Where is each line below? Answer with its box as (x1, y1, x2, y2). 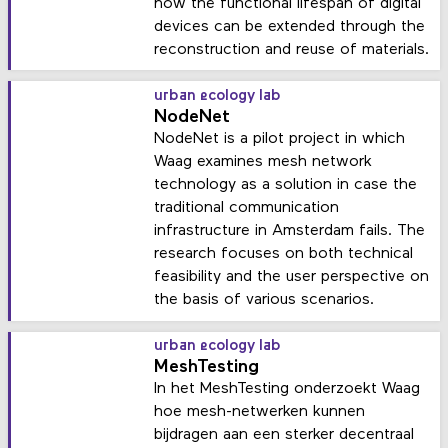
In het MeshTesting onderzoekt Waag (154, 381, 421, 398)
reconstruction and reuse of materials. (154, 41, 430, 58)
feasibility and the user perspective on (154, 269, 430, 286)
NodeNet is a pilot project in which (154, 131, 406, 148)
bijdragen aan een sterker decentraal (154, 427, 415, 444)
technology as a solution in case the (154, 177, 418, 194)
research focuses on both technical (154, 246, 414, 263)
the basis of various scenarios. (154, 292, 375, 309)
